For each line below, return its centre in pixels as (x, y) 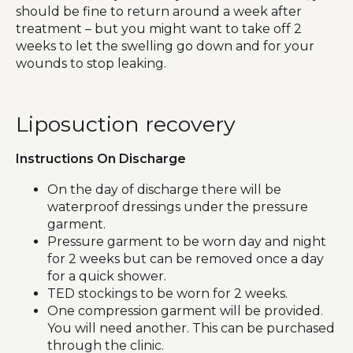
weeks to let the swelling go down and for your (165, 46)
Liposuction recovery (126, 124)
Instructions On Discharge (101, 158)
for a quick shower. (107, 276)
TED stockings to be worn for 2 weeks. (167, 293)
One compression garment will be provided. (185, 310)
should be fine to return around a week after (159, 11)
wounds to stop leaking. (91, 63)
